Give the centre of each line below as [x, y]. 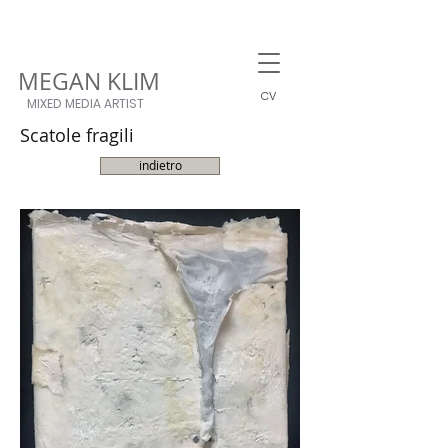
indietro [160, 165]
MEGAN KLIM [89, 81]
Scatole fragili [77, 135]
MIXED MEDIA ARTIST [85, 103]
